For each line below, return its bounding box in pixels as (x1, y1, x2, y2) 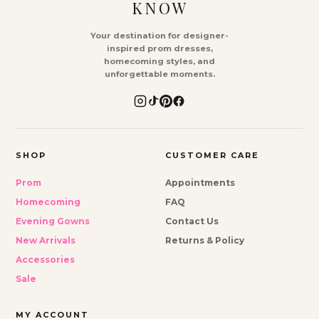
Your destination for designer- (90, 31, 229, 41)
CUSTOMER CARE (164, 150, 259, 161)
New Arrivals (16, 235, 76, 246)
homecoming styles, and (104, 56, 215, 67)
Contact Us (164, 216, 219, 227)
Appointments (164, 177, 235, 189)
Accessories (16, 254, 75, 266)
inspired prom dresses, (106, 43, 213, 54)
